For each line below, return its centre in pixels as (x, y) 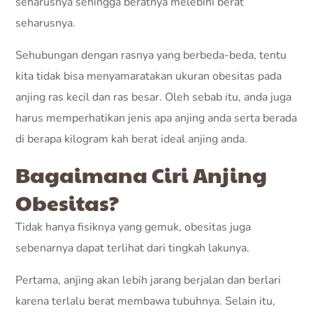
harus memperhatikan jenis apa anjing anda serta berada (156, 118)
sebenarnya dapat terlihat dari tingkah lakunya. (134, 248)
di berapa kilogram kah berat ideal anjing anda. (132, 139)
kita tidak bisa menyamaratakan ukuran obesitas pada (149, 76)
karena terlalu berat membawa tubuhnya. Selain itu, (146, 301)
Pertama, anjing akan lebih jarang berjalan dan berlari (148, 280)
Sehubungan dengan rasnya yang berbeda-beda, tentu (151, 55)
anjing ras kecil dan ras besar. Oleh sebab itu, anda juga (154, 97)
